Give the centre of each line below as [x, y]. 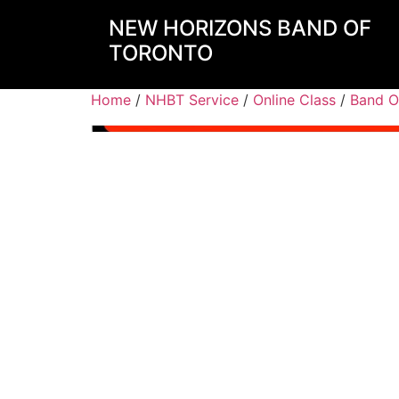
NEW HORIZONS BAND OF [240, 28]
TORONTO [161, 53]
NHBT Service [192, 100]
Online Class [294, 100]
